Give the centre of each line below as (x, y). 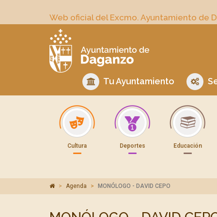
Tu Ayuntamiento (138, 81)
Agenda (76, 186)
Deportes (132, 146)
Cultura (77, 146)
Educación (187, 146)
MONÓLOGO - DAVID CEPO (134, 186)
